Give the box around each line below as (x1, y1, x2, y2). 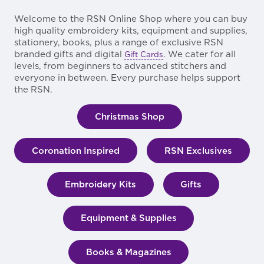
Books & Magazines (85, 246, 171, 258)
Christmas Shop (95, 111, 164, 123)
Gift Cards (124, 49, 163, 59)
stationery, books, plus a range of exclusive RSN (14, 37, 223, 48)
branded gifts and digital (14, 49, 124, 60)
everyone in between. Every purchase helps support (14, 72, 240, 83)
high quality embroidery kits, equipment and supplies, (14, 25, 247, 36)
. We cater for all (163, 49, 236, 60)
